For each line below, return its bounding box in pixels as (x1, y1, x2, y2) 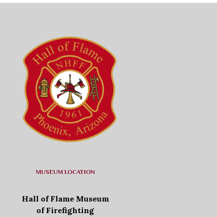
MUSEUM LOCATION (35, 168, 95, 176)
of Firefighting (36, 205, 94, 216)
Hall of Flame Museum (21, 194, 109, 204)
